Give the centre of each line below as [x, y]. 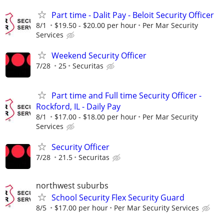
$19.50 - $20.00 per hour [95, 25]
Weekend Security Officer [99, 56]
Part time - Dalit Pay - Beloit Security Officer [133, 15]
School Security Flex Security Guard [118, 197]
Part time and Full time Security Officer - [126, 95]
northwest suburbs [72, 185]
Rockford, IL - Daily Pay [78, 106]
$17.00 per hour [81, 207]
